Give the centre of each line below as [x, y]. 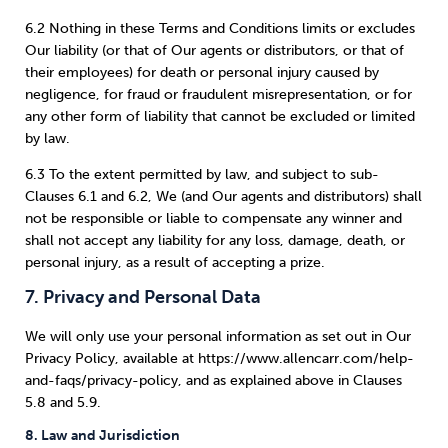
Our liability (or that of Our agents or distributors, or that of [214, 51]
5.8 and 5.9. [63, 402]
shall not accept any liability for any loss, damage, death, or [215, 240]
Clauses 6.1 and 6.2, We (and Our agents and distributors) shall [223, 196]
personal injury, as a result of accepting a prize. [175, 262]
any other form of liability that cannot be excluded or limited [220, 117]
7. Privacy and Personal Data [143, 296]
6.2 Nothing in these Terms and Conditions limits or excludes [220, 29]
